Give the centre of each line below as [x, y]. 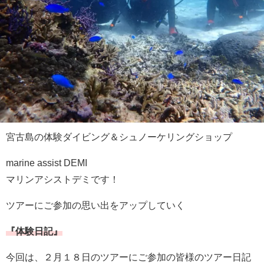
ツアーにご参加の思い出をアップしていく [95, 205]
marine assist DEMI [47, 162]
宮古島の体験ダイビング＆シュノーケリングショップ [119, 136]
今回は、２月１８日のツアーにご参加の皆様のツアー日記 [128, 257]
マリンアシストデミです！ [62, 179]
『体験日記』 [34, 231]
